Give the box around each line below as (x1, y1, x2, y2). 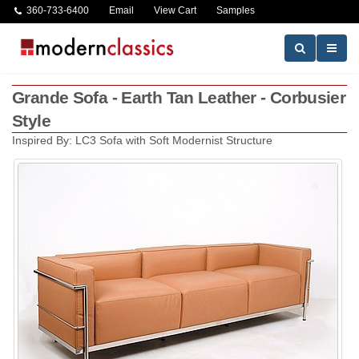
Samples (216, 5, 255, 15)
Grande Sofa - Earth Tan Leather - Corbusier (12, 88, 346, 107)
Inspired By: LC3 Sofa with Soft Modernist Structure (12, 135, 272, 147)
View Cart (154, 5, 196, 15)
